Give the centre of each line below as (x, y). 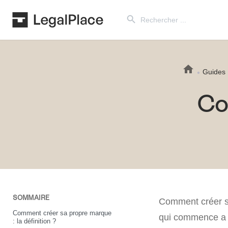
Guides (214, 72)
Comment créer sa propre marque (62, 213)
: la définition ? (34, 221)
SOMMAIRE (31, 198)
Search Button (133, 10)
